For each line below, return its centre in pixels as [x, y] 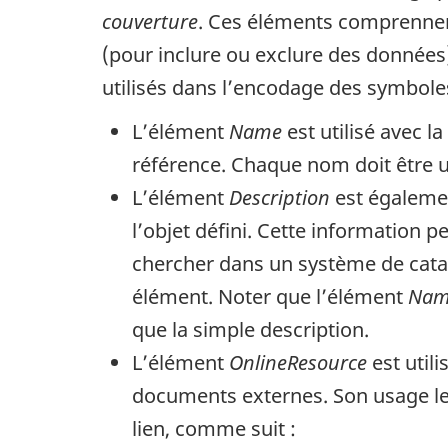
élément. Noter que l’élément [270, 297]
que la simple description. [250, 330]
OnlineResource [298, 363]
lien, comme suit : [214, 429]
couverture [150, 21]
